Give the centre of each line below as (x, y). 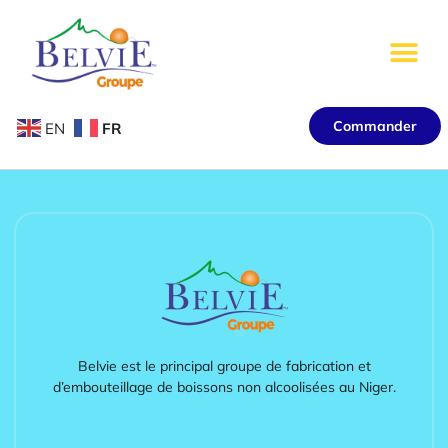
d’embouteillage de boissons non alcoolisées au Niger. (224, 386)
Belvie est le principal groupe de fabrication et (224, 365)
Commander (375, 125)
